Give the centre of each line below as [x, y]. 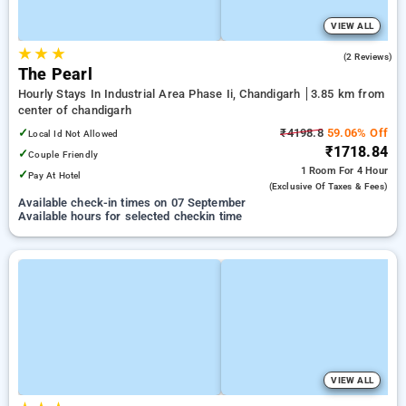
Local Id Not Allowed [73, 134]
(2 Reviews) [367, 57]
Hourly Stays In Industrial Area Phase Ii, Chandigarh [161, 94]
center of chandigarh [75, 110]
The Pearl [55, 74]
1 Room [319, 171]
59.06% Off [355, 133]
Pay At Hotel [55, 175]
